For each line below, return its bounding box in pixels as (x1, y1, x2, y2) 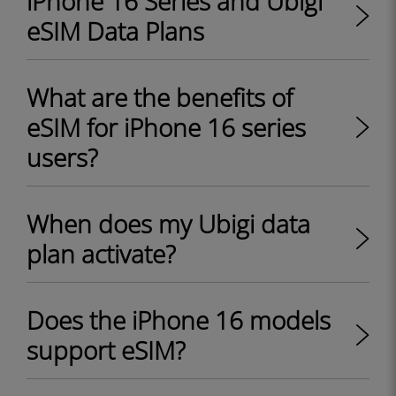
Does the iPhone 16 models (27, 303, 331, 337)
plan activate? (27, 237, 176, 270)
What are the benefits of (27, 80, 293, 114)
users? (27, 141, 98, 174)
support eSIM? (27, 333, 186, 367)
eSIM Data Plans (27, 14, 204, 48)
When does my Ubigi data (27, 207, 310, 240)
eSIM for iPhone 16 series (27, 110, 306, 144)
